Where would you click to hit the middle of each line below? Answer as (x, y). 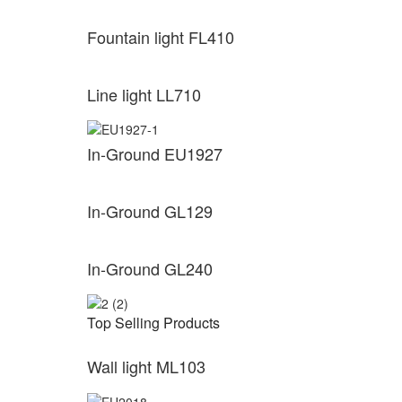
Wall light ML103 (146, 367)
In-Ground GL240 (150, 268)
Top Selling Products (153, 323)
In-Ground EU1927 (155, 153)
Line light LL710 (144, 94)
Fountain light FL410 (161, 36)
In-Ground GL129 (150, 210)
